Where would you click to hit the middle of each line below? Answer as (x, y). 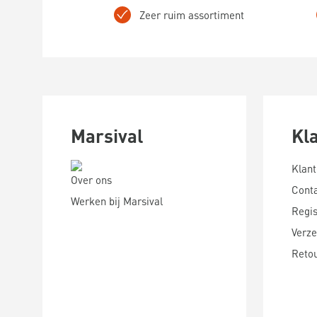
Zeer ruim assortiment (192, 15)
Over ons (91, 180)
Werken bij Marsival (117, 201)
